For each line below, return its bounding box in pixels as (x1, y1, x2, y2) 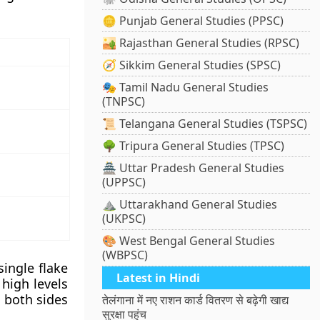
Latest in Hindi (116, 270, 201, 286)
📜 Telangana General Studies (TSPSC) (102, 116, 308, 132)
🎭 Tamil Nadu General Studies (102, 79, 269, 96)
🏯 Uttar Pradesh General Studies (102, 160, 285, 176)
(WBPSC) (102, 247, 149, 264)
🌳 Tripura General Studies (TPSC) (102, 138, 285, 154)
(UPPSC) (102, 174, 146, 191)
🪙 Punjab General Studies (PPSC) (102, 13, 284, 29)
